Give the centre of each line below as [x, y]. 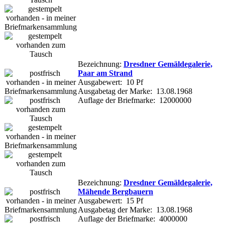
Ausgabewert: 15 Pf [110, 200]
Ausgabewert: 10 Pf [110, 82]
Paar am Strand [105, 73]
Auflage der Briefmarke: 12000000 [135, 100]
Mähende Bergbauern [116, 191]
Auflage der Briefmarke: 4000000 [133, 218]
